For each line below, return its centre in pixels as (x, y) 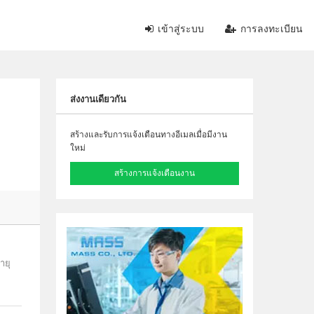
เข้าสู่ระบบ (180, 29)
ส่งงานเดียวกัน (98, 99)
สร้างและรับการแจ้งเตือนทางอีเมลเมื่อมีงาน (149, 135)
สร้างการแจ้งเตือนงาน (155, 173)
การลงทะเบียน (271, 29)
